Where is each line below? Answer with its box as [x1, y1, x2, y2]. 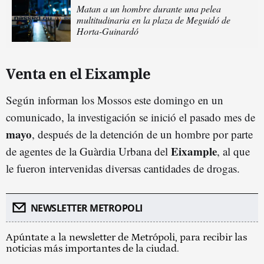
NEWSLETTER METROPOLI [30, 201, 143, 214]
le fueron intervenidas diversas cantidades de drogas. [6, 160, 240, 176]
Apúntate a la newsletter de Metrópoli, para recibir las [6, 231, 247, 243]
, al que [217, 143, 250, 159]
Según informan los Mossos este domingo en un [6, 92, 223, 107]
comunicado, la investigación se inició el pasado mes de [6, 109, 255, 124]
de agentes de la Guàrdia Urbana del [6, 143, 171, 159]
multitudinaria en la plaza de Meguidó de [77, 13, 230, 26]
